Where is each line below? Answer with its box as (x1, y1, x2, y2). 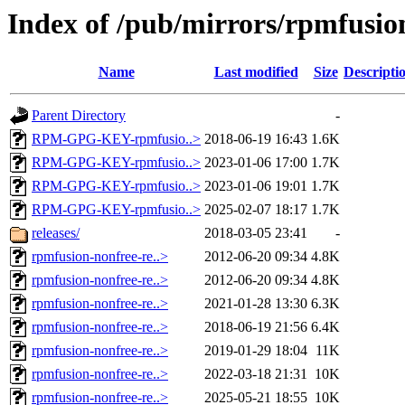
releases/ (32, 225, 80, 241)
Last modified (213, 64, 298, 80)
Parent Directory (32, 108, 126, 124)
